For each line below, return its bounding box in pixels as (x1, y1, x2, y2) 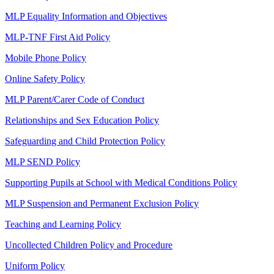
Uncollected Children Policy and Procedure (5, 239, 172, 250)
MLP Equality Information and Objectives (5, 10, 167, 21)
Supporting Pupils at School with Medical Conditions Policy (5, 177, 237, 188)
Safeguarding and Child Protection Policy (5, 135, 165, 146)
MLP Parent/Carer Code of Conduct (5, 94, 144, 105)
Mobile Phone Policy (5, 52, 86, 63)
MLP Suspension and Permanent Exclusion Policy (5, 198, 199, 209)
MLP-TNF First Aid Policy (5, 31, 110, 42)
